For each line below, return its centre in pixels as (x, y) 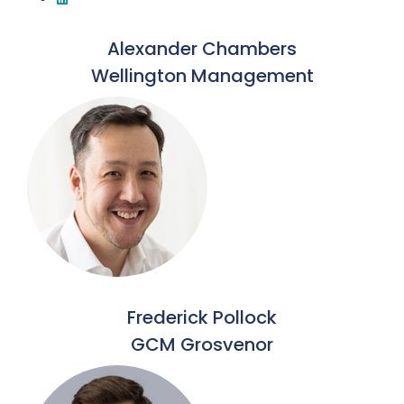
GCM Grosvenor (202, 344)
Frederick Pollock (202, 317)
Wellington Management (202, 76)
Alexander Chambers (202, 49)
